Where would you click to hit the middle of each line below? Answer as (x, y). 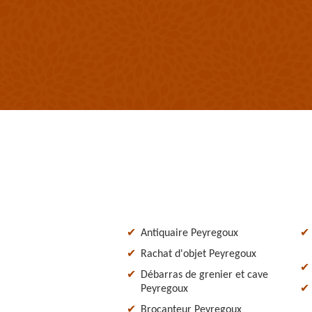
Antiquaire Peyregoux (189, 233)
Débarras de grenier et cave (204, 275)
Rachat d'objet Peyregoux (198, 254)
